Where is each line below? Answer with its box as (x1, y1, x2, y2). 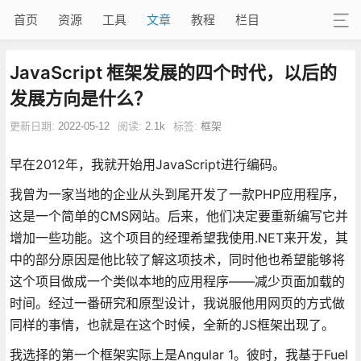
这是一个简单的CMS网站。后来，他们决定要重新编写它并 (9, 207, 348, 224)
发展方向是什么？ (9, 87, 151, 109)
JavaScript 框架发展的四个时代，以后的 (9, 61, 337, 83)
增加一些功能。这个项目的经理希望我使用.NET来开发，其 (9, 229, 348, 246)
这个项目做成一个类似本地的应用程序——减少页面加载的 (9, 272, 345, 289)
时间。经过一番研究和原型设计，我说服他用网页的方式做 (9, 294, 345, 311)
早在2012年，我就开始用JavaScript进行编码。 (9, 156, 285, 172)
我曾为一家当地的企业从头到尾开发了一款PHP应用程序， (9, 185, 345, 202)
